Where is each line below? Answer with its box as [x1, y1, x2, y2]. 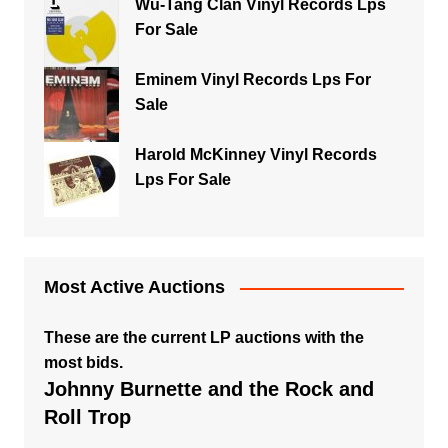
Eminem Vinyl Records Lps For [134, 71, 371, 88]
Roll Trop [43, 406, 131, 428]
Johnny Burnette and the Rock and [43, 378, 374, 400]
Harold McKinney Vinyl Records [134, 146, 377, 163]
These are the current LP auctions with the [43, 329, 364, 346]
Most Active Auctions [43, 277, 225, 297]
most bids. [43, 354, 123, 371]
